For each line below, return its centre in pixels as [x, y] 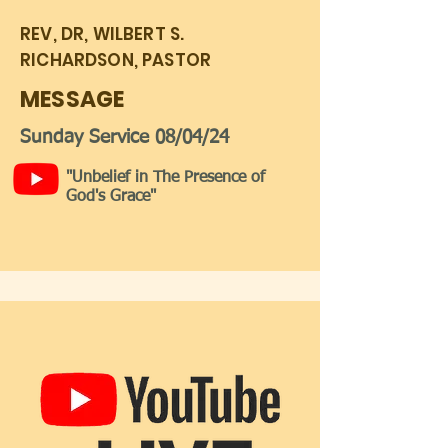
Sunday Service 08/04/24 [124, 137]
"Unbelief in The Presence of [165, 178]
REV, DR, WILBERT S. [102, 34]
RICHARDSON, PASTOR [116, 60]
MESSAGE [72, 99]
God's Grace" [111, 197]
